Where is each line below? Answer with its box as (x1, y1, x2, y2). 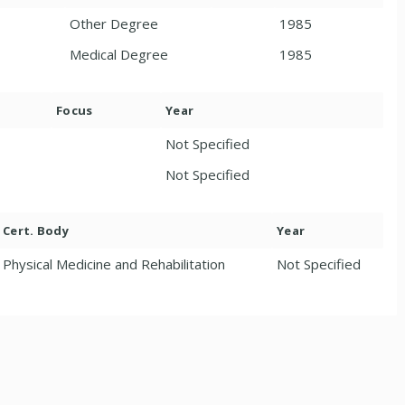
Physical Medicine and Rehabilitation (3, 254, 225, 273)
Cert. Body (3, 221, 69, 239)
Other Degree (70, 14, 158, 33)
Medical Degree (70, 44, 168, 63)
